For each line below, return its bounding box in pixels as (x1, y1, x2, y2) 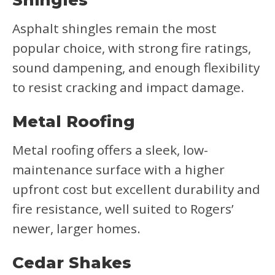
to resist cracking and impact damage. (12, 79, 244, 96)
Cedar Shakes (12, 253, 131, 273)
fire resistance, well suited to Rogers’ (12, 200, 234, 217)
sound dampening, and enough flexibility (12, 59, 260, 76)
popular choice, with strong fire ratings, (12, 39, 251, 56)
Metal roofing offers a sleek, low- (12, 141, 208, 158)
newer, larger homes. (12, 220, 141, 237)
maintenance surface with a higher (12, 161, 225, 178)
